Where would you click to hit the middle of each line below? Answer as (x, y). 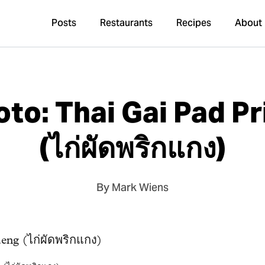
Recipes (194, 23)
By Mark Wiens (132, 188)
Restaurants (127, 23)
